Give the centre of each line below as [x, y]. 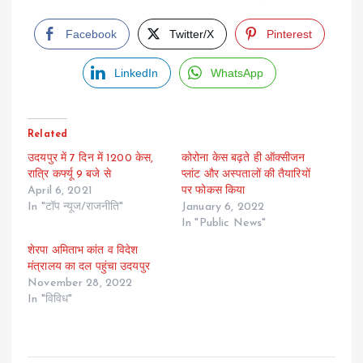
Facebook [91, 34]
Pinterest [290, 34]
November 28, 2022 [80, 283]
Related [48, 134]
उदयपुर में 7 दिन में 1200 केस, [91, 158]
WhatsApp [237, 73]
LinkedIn [136, 73]
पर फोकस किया [214, 190]
